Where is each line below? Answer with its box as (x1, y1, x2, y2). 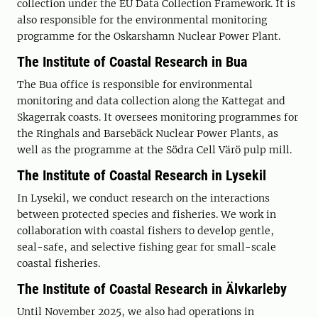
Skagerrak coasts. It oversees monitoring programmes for (17, 111, 298, 124)
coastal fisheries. (17, 257, 100, 270)
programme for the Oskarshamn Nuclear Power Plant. (17, 30, 280, 43)
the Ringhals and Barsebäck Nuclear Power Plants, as (17, 127, 278, 141)
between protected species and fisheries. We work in (17, 208, 276, 221)
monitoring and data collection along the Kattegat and (17, 94, 285, 108)
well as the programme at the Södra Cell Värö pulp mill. (17, 143, 292, 157)
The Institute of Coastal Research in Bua (17, 53, 247, 71)
